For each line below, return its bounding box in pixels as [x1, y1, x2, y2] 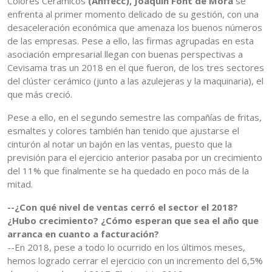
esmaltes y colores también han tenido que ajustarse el [7, 124, 239, 137]
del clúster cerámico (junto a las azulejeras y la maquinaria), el [7, 75, 263, 87]
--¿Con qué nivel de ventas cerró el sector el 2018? [7, 201, 238, 214]
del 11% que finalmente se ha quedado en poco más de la [7, 165, 249, 177]
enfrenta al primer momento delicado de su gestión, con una [7, 8, 259, 21]
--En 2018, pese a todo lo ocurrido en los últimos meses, [7, 241, 245, 254]
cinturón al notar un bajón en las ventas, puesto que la [7, 138, 232, 151]
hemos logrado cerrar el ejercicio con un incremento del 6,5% [7, 254, 263, 267]
